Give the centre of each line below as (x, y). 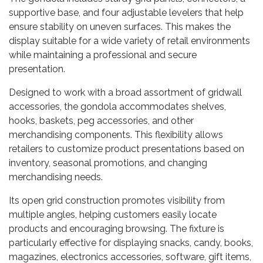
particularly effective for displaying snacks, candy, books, (131, 243)
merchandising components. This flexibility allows (116, 135)
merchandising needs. (56, 177)
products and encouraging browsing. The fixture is (117, 229)
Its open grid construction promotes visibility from (117, 200)
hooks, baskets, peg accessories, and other (101, 121)
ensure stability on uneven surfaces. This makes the (120, 27)
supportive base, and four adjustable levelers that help (126, 13)
